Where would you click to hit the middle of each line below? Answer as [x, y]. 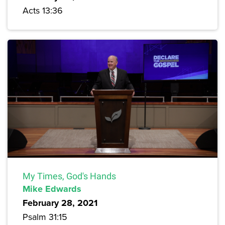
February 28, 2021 [60, 203]
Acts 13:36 [43, 10]
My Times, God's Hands [69, 176]
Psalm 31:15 [45, 216]
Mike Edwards [52, 189]
